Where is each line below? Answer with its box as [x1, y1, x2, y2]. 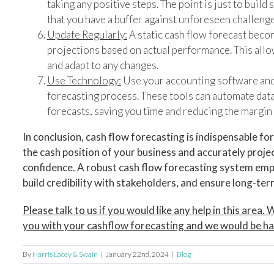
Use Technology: [47, 73, 121, 87]
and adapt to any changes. [47, 58, 158, 72]
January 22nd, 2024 [106, 249, 169, 259]
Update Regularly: [47, 28, 127, 41]
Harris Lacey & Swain [32, 249, 98, 259]
